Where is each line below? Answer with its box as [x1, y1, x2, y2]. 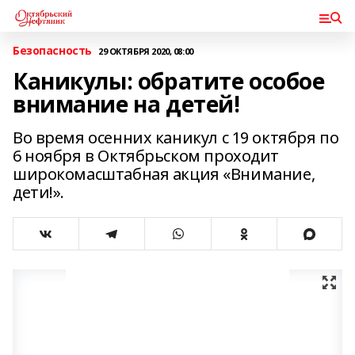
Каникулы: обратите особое [13, 66, 325, 96]
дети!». [13, 181, 65, 203]
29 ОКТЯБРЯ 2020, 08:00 [97, 44, 193, 57]
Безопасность [13, 43, 92, 58]
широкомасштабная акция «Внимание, [13, 163, 315, 185]
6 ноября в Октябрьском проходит [13, 145, 279, 166]
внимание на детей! [13, 89, 240, 119]
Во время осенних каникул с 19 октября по [13, 127, 339, 148]
